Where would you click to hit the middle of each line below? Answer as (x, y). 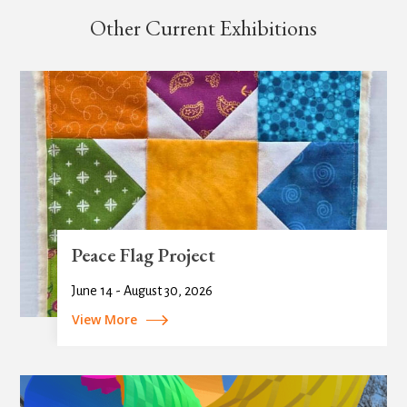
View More (104, 319)
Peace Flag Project (143, 254)
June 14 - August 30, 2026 (142, 290)
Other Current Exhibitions (203, 28)
